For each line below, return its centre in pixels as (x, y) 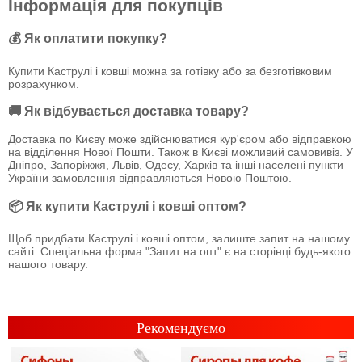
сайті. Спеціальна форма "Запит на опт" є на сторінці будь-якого (179, 252)
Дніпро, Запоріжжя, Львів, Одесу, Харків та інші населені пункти (176, 164)
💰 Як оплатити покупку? (88, 38)
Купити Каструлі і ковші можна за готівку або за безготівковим (170, 71)
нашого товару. (48, 265)
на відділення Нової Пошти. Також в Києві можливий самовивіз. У (181, 152)
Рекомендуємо (181, 328)
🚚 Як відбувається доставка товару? (128, 111)
